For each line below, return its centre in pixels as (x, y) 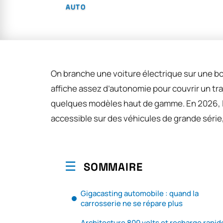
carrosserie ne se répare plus (132, 203)
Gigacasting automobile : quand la (140, 193)
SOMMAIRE (113, 167)
